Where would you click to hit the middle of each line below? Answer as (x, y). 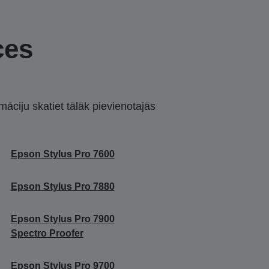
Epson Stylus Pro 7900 (62, 219)
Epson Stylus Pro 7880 (62, 187)
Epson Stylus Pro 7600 (62, 154)
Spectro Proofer (47, 234)
